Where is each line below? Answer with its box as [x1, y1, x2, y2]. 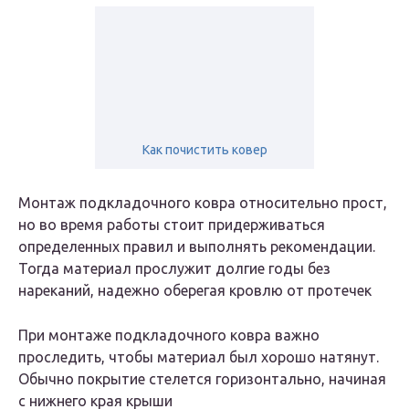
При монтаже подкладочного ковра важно [18, 327, 320, 344]
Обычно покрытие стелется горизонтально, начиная [18, 371, 386, 388]
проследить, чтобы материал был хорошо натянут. [18, 349, 379, 366]
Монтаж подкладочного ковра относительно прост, [18, 194, 387, 212]
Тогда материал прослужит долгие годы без [18, 260, 330, 278]
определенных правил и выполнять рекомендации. [18, 238, 375, 256]
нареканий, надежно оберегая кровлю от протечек [18, 282, 372, 299]
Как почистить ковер [142, 142, 267, 158]
